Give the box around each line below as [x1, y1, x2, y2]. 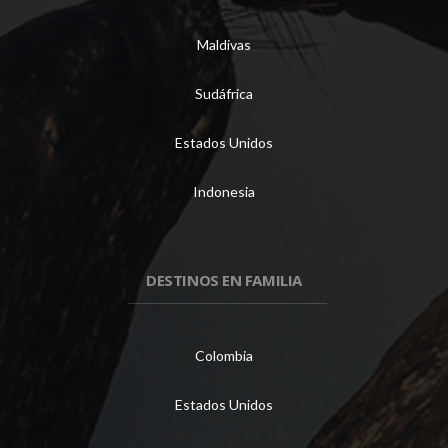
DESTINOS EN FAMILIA [146, 270, 302, 291]
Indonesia [193, 183, 255, 201]
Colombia [195, 347, 253, 365]
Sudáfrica [195, 85, 253, 103]
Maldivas [197, 36, 251, 54]
